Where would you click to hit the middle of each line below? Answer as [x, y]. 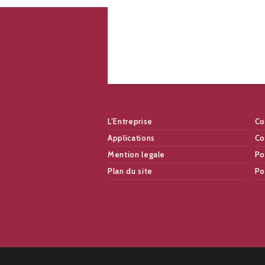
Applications [131, 138]
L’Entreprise [130, 122]
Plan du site [130, 171]
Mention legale [137, 155]
